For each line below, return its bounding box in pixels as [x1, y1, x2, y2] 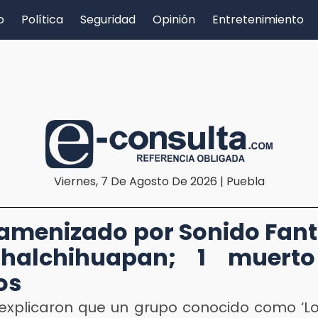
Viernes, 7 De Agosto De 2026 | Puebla [53, 172, 265, 190]
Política [21, 11, 63, 28]
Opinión [153, 11, 195, 28]
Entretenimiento [212, 11, 304, 28]
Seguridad [80, 11, 136, 28]
